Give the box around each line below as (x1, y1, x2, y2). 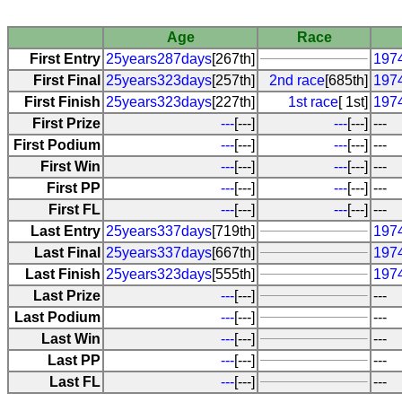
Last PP (48, 352, 100, 368)
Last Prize (33, 287, 100, 303)
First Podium (13, 136, 100, 153)
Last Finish (25, 266, 100, 282)
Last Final (34, 244, 100, 260)
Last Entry (31, 223, 100, 239)
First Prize (32, 115, 100, 131)
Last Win (41, 330, 100, 346)
